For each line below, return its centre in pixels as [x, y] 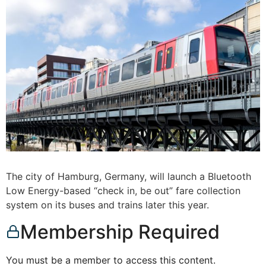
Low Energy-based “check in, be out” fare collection [123, 191]
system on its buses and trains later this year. [107, 205]
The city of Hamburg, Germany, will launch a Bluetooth [129, 177]
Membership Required [120, 232]
